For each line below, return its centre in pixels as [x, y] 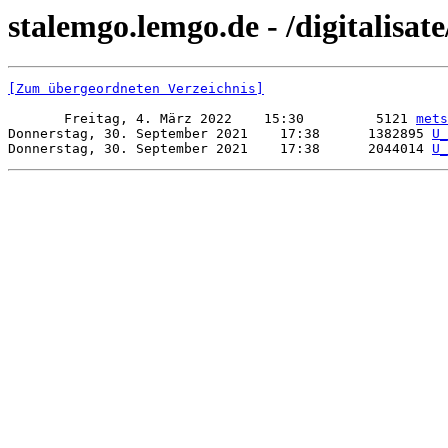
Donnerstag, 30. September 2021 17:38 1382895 [220, 134]
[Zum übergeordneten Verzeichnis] [136, 89]
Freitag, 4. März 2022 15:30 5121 [212, 119]
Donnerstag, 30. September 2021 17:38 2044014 [220, 149]
